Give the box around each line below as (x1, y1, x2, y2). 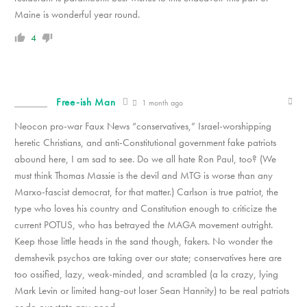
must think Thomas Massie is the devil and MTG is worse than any (14, 168, 273, 182)
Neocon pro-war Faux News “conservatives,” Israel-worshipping (14, 119, 271, 133)
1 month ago (140, 97, 184, 108)
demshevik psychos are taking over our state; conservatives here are (14, 250, 282, 265)
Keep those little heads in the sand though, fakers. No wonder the (14, 234, 273, 248)
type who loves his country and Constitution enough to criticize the (14, 201, 277, 215)
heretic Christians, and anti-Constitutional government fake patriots (14, 135, 276, 149)
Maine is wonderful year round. (14, 7, 140, 21)
